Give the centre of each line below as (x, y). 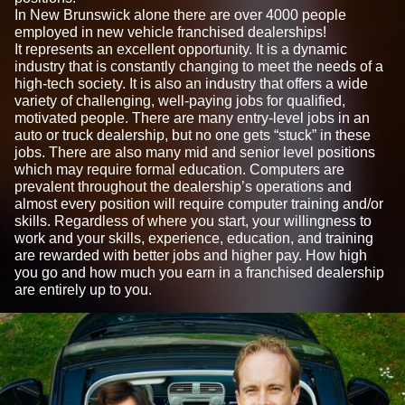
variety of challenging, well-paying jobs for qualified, (180, 100)
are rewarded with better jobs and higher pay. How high (191, 255)
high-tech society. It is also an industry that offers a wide (191, 83)
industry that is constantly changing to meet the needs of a (199, 66)
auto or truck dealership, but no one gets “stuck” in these (193, 135)
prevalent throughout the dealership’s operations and (183, 186)
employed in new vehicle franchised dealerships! (170, 32)
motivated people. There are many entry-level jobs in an (192, 118)
